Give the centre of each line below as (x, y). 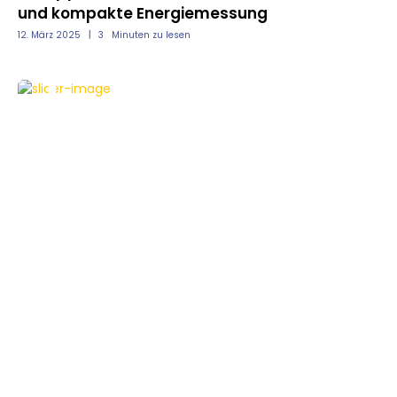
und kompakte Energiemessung (143, 13)
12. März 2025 (49, 35)
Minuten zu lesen (151, 35)
